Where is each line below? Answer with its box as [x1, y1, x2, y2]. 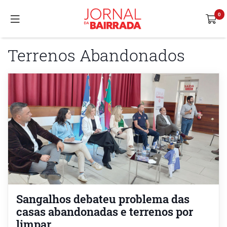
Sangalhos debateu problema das [16, 191, 190, 206]
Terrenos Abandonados [8, 44, 185, 66]
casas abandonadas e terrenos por [16, 204, 193, 219]
